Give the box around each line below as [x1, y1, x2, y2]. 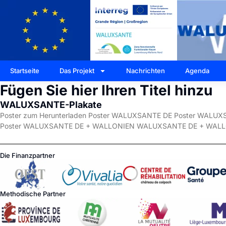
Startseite [10, 67, 39, 75]
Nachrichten [126, 67, 165, 75]
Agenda [185, 67, 209, 75]
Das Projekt [60, 67, 94, 75]
